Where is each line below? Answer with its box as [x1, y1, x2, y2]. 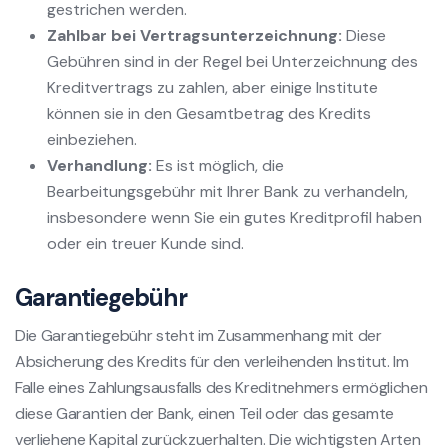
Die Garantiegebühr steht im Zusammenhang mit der [15, 324, 382, 346]
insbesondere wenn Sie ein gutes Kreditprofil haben [47, 206, 422, 228]
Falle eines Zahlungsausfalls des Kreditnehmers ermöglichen [15, 376, 428, 398]
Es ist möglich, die [152, 154, 284, 176]
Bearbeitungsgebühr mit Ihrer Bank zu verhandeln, [47, 180, 408, 202]
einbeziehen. [47, 128, 137, 150]
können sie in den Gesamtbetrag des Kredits [47, 102, 371, 124]
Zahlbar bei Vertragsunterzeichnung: [47, 24, 342, 46]
